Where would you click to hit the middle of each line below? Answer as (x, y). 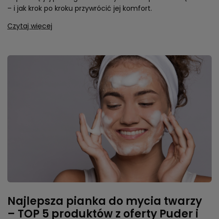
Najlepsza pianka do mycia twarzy (105, 201)
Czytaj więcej (30, 26)
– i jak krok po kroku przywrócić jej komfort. (80, 8)
